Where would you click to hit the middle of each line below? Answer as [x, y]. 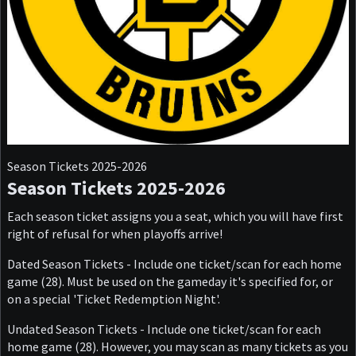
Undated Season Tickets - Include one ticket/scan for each [164, 329]
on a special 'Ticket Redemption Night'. [114, 299]
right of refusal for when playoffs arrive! [115, 234]
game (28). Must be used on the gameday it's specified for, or [170, 282]
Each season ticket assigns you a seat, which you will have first [175, 217]
